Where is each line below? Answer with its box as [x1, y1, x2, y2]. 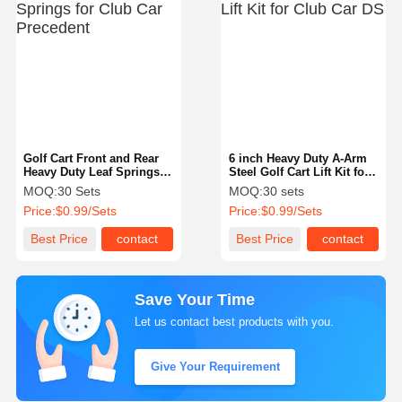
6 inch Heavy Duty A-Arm [228, 152, 367, 166]
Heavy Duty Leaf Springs [23, 165, 161, 179]
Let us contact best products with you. [135, 314, 335, 328]
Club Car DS [228, 179, 297, 193]
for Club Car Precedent [23, 179, 151, 193]
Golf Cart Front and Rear [23, 152, 160, 166]
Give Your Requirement [150, 360, 280, 374]
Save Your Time [135, 291, 256, 310]
